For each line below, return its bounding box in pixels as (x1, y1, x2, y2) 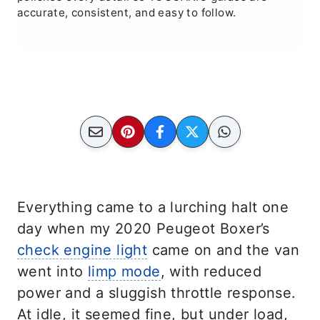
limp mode (88, 262, 161, 280)
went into (17, 262, 89, 280)
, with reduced (160, 262, 262, 280)
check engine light (17, 241, 148, 259)
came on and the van (147, 241, 300, 259)
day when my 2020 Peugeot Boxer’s (17, 219, 270, 237)
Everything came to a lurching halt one (17, 198, 289, 216)
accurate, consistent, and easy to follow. (17, 5, 236, 19)
